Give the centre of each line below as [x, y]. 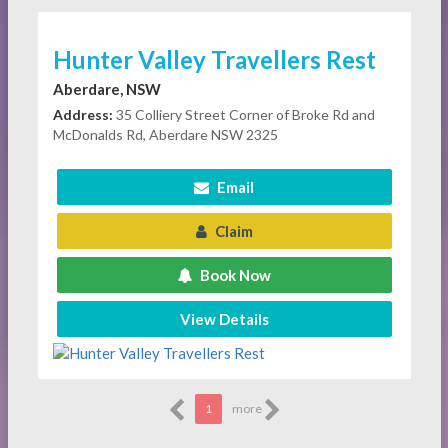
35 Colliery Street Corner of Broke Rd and [243, 115]
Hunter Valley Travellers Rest [214, 60]
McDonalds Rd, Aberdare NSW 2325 [165, 135]
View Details [224, 319]
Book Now [234, 275]
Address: [82, 115]
